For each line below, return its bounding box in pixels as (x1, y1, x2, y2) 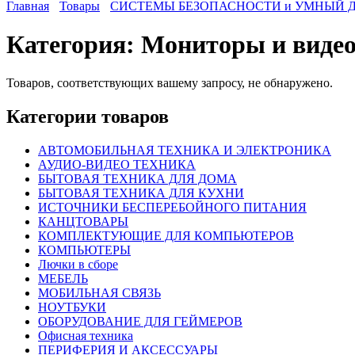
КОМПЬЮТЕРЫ (38, 243, 131, 258)
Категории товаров (6, 106, 169, 128)
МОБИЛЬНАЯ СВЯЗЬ (38, 286, 161, 300)
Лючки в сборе (38, 258, 118, 272)
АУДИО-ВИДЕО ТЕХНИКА (38, 158, 196, 172)
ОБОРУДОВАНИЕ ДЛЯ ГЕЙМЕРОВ (38, 315, 242, 329)
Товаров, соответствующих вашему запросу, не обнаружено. (6, 76, 333, 90)
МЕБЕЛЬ (38, 272, 88, 286)
